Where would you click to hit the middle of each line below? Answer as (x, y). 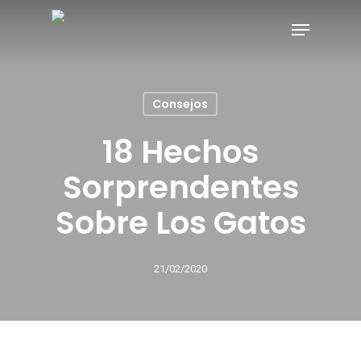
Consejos (180, 104)
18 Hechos (180, 152)
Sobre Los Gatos (180, 223)
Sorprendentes (180, 187)
